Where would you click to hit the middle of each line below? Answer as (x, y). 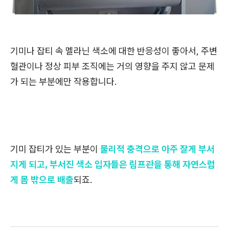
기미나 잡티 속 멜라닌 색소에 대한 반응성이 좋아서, (106, 51)
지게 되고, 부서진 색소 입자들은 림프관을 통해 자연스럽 (113, 165)
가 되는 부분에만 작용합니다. (64, 82)
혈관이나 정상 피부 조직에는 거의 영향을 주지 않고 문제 (112, 66)
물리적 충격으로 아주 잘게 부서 (157, 149)
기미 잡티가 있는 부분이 (55, 149)
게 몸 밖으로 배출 (42, 180)
